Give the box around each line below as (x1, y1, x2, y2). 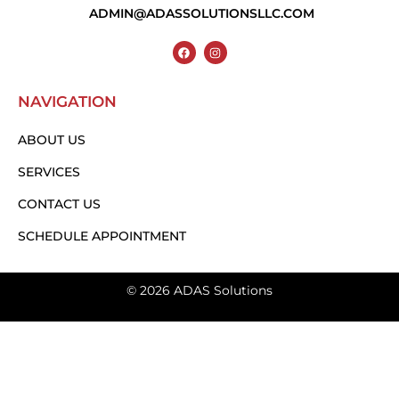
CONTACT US (18, 195, 101, 212)
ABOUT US (18, 131, 85, 148)
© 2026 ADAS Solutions (126, 281, 273, 298)
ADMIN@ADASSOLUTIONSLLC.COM (89, 5, 314, 22)
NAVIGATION (18, 93, 117, 111)
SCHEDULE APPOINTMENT (18, 227, 186, 244)
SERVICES (18, 163, 80, 180)
